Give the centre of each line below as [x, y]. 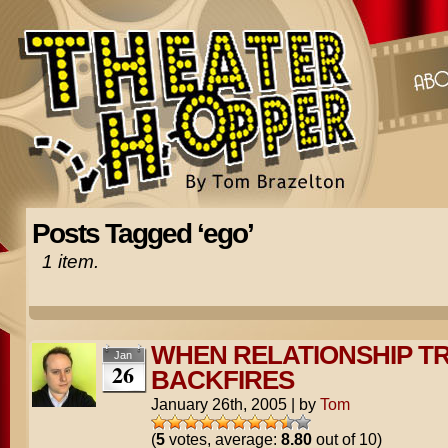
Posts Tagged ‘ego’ [142, 233]
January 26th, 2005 [218, 404]
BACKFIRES [222, 380]
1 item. [70, 261]
